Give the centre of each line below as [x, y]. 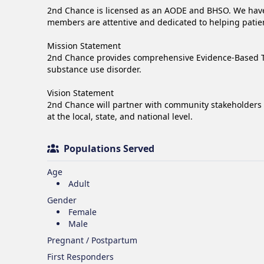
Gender [62, 200]
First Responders [80, 257]
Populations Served [109, 148]
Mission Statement [84, 46]
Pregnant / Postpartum [92, 240]
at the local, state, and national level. [120, 116]
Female [82, 212]
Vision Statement [80, 93]
